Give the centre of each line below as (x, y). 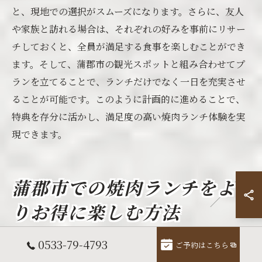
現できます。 (39, 134)
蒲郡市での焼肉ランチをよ (124, 190)
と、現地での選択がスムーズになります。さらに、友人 (128, 11)
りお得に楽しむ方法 (96, 215)
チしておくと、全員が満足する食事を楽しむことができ (129, 46)
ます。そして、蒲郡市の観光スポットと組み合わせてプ (128, 64)
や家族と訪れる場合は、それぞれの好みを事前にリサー (129, 29)
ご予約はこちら (202, 245)
